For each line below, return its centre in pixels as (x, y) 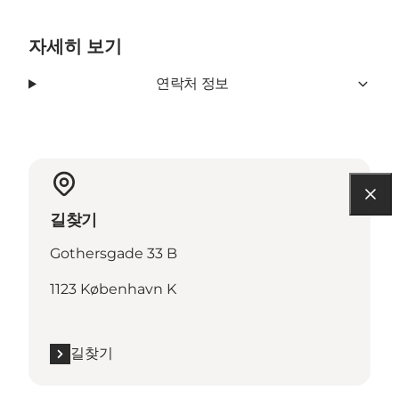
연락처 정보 (192, 84)
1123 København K (113, 289)
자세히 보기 (75, 47)
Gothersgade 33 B (114, 254)
